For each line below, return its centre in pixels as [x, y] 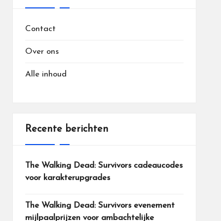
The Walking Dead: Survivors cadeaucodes [104, 166]
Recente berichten [67, 129]
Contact [40, 29]
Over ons [42, 52]
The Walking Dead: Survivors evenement [100, 205]
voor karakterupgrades [67, 178]
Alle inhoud [46, 74]
